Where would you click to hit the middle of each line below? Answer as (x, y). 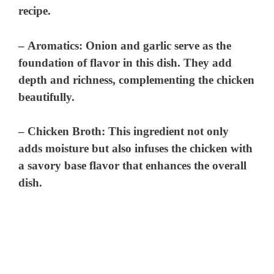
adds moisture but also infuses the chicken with (136, 149)
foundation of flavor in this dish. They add (125, 62)
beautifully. (47, 97)
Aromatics (54, 45)
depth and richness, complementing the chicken (137, 80)
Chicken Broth (65, 131)
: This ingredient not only (165, 131)
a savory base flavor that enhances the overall (133, 166)
